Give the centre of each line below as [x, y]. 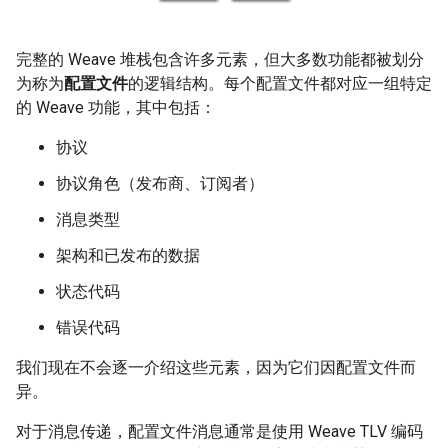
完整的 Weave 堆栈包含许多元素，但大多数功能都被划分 [220, 59]
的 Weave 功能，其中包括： [116, 107]
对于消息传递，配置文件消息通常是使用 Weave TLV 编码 [219, 431]
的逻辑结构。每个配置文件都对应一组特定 [280, 83]
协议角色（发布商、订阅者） [160, 183]
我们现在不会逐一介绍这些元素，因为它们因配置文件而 [216, 367]
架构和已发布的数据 [128, 255]
